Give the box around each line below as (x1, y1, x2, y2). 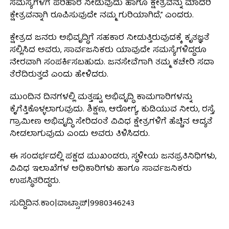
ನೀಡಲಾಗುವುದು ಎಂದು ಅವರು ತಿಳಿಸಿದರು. (9, 127, 150, 142)
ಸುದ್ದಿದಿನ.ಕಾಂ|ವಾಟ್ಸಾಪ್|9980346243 (9, 197, 134, 212)
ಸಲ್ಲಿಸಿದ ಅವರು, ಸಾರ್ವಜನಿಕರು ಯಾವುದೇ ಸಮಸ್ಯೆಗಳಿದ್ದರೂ (9, 43, 207, 58)
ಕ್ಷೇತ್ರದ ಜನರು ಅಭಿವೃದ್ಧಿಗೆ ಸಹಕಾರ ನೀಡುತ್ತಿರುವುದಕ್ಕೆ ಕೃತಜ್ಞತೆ (9, 31, 210, 46)
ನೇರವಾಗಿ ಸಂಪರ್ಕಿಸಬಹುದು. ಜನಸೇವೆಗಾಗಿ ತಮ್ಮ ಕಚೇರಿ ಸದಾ (9, 56, 214, 71)
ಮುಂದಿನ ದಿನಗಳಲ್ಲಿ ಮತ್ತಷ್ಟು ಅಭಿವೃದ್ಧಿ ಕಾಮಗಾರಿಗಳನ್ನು (9, 90, 192, 105)
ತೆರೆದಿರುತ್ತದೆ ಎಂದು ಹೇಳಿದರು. (9, 68, 108, 83)
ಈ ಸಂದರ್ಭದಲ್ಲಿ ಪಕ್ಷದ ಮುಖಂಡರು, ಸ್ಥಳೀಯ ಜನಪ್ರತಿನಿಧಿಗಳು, (9, 150, 216, 165)
